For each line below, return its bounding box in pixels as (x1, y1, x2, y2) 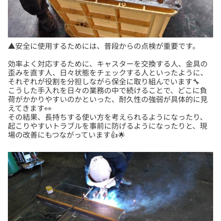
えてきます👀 (8, 103, 52, 113)
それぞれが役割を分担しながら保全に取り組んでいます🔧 (8, 76, 200, 87)
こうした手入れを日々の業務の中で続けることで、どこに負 (8, 85, 207, 96)
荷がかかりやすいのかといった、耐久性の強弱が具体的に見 (8, 94, 208, 105)
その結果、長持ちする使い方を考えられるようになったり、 (8, 111, 207, 122)
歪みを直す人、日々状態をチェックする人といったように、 (8, 67, 208, 78)
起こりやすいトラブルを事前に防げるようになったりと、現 (8, 120, 207, 131)
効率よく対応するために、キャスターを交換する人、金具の (8, 58, 208, 69)
